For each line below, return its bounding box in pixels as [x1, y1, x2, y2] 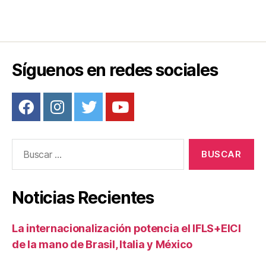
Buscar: [7, 138, 42, 151]
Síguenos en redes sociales [12, 59, 218, 80]
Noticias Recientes [12, 187, 154, 208]
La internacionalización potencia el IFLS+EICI [12, 221, 241, 235]
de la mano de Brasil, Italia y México [12, 237, 193, 251]
